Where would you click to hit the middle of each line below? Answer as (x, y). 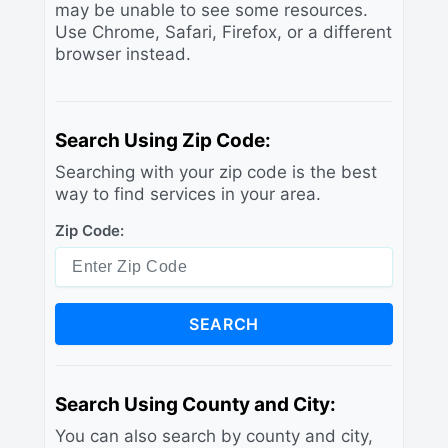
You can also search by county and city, (214, 435)
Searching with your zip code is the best (216, 171)
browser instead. (123, 53)
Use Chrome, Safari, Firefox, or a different (223, 31)
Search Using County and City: (195, 404)
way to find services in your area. (188, 193)
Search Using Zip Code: (163, 140)
